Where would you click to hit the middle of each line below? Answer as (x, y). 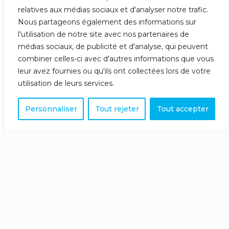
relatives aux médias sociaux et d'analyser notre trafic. (113, 10)
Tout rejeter (117, 109)
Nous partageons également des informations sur (107, 22)
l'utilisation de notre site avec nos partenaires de (104, 34)
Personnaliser (51, 109)
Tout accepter (182, 109)
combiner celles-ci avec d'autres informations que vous (116, 59)
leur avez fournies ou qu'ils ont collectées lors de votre (114, 71)
